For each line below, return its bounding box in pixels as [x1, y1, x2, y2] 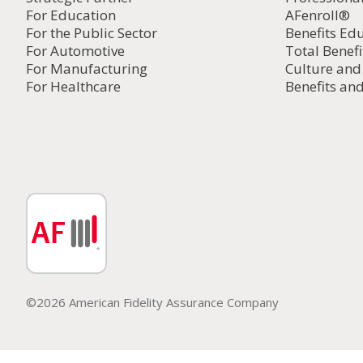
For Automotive [26, 41, 125, 60]
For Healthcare [26, 77, 121, 96]
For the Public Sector [26, 23, 157, 42]
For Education [26, 6, 116, 24]
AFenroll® [285, 6, 350, 24]
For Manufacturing [26, 59, 147, 78]
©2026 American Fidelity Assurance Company [26, 294, 279, 310]
